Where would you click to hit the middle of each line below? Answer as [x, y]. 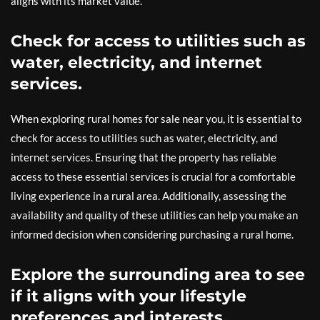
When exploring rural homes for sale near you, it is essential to [156, 119]
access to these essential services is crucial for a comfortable [153, 176]
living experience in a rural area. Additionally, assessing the [149, 196]
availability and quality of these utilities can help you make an [154, 215]
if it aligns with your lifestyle [129, 296]
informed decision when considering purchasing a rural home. [152, 234]
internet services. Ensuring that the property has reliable [144, 157]
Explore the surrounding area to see [158, 275]
